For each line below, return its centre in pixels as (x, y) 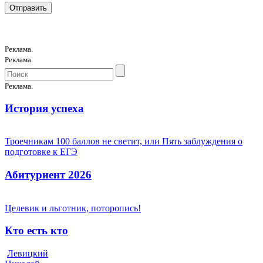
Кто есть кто (36, 231)
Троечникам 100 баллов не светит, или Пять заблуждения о (124, 141)
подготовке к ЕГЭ (41, 152)
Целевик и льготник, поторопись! (73, 208)
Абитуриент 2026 (48, 175)
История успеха (44, 108)
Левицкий (28, 254)
